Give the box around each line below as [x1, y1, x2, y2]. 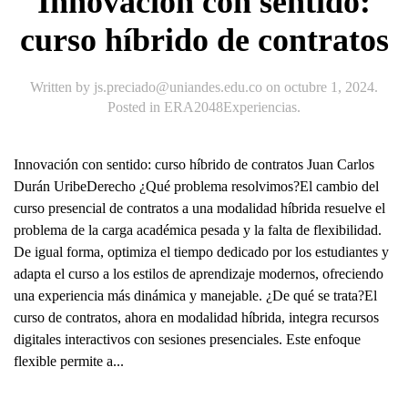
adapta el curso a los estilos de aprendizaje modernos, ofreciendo [14, 266, 383, 282]
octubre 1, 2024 [284, 79, 374, 96]
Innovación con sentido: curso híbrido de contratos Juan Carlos [14, 157, 374, 173]
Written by [30, 79, 94, 96]
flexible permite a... [14, 353, 124, 370]
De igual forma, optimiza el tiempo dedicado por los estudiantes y [14, 244, 389, 260]
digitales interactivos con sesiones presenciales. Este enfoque [14, 331, 361, 348]
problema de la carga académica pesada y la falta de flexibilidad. [14, 222, 382, 239]
